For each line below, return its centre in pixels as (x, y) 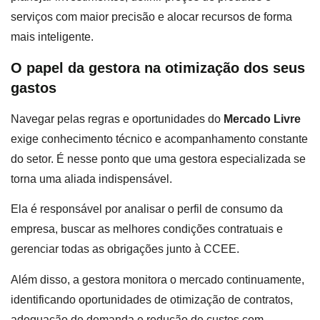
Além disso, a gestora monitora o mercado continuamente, (157, 279)
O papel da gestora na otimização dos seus (158, 67)
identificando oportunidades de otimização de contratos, (152, 299)
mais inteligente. (52, 37)
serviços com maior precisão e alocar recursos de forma (151, 17)
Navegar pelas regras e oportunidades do (117, 119)
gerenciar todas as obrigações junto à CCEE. (126, 249)
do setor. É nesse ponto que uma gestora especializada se (158, 159)
